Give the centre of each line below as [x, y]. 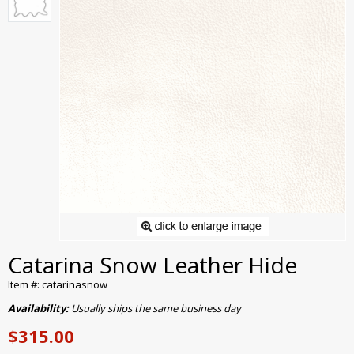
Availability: [40, 309]
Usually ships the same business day [156, 309]
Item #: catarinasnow [58, 285]
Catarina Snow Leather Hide [153, 265]
